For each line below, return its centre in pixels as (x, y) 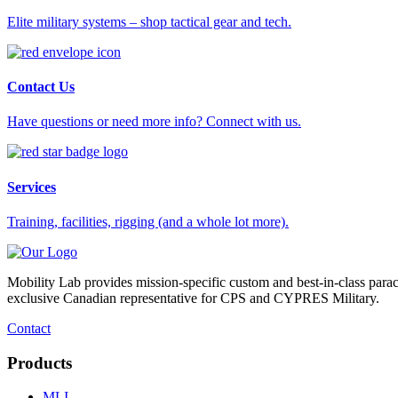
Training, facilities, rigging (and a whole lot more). (148, 221)
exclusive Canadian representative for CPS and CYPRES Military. (193, 298)
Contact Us (41, 87)
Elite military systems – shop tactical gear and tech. (149, 21)
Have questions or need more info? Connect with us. (154, 122)
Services (32, 187)
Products (40, 362)
